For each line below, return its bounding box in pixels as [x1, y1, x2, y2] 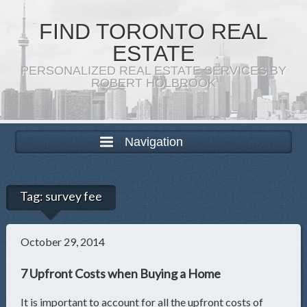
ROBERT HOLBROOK [90, 76, 216, 90]
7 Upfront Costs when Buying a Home [21, 265, 221, 281]
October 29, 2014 [21, 235, 106, 248]
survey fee [45, 188, 102, 204]
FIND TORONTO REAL [38, 19, 268, 44]
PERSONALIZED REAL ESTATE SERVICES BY [20, 64, 286, 77]
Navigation [125, 134, 183, 149]
